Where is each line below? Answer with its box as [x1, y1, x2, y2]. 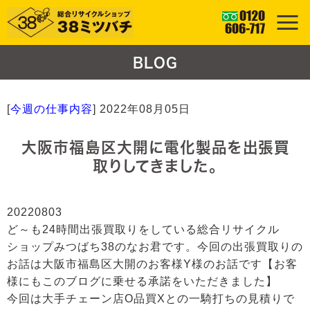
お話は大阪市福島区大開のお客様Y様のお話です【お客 [7, 258, 298, 270]
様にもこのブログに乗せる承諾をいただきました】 [7, 275, 277, 287]
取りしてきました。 [93, 158, 217, 174]
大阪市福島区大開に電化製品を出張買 [21, 140, 289, 155]
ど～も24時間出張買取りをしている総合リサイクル [7, 224, 280, 235]
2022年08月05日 [100, 103, 190, 115]
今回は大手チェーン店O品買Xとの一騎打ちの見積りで [7, 293, 295, 304]
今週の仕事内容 [10, 103, 93, 115]
